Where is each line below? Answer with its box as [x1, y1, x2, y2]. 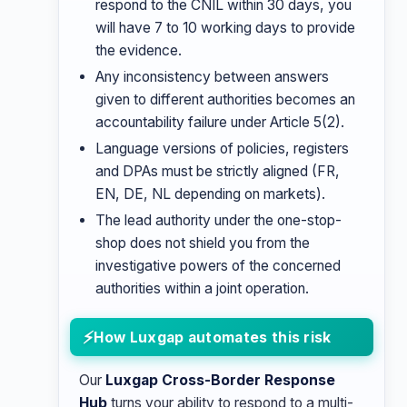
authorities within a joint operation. [95, 280, 309, 297]
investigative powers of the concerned [95, 257, 341, 274]
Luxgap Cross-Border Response [105, 372, 335, 389]
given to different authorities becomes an [95, 91, 355, 108]
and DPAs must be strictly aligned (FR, [95, 163, 340, 180]
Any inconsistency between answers [95, 68, 329, 85]
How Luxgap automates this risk [94, 329, 332, 346]
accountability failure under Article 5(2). [95, 114, 344, 131]
